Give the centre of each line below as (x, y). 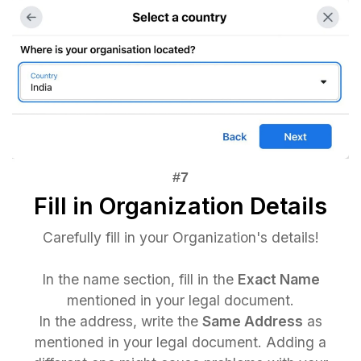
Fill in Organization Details (180, 205)
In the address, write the (120, 321)
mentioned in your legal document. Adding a (180, 342)
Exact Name (278, 279)
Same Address (253, 321)
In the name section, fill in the (139, 279)
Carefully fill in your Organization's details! (180, 237)
